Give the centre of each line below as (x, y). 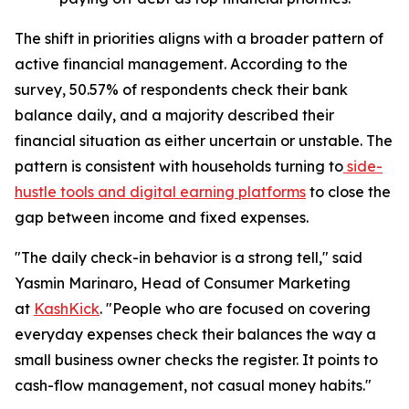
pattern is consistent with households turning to (179, 167)
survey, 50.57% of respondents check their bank (181, 90)
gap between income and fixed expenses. (162, 218)
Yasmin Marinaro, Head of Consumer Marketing (183, 283)
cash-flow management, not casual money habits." (193, 386)
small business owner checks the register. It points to (196, 360)
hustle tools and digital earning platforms (160, 192)
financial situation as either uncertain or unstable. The (204, 141)
